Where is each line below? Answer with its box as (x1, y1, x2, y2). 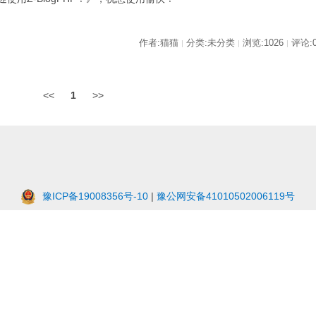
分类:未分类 (183, 37, 238, 48)
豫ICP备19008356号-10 (42, 190, 148, 202)
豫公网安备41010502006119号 (157, 190, 295, 202)
